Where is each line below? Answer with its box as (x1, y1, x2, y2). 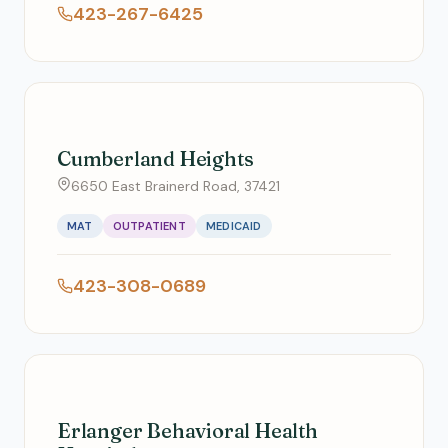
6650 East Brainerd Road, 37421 (71, 177, 280, 195)
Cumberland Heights (57, 146, 254, 171)
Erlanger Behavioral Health (57, 418, 318, 443)
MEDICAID (205, 219, 262, 233)
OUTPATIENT (112, 219, 186, 233)
